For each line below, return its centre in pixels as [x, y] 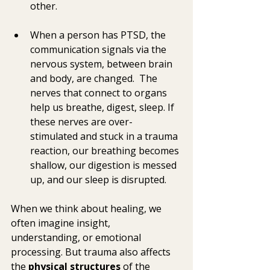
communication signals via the [99, 49]
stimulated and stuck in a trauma [105, 136]
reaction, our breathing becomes [106, 150]
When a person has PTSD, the [99, 35]
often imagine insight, [62, 223]
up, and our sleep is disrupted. [99, 179]
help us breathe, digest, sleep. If [103, 107]
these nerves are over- [81, 121]
